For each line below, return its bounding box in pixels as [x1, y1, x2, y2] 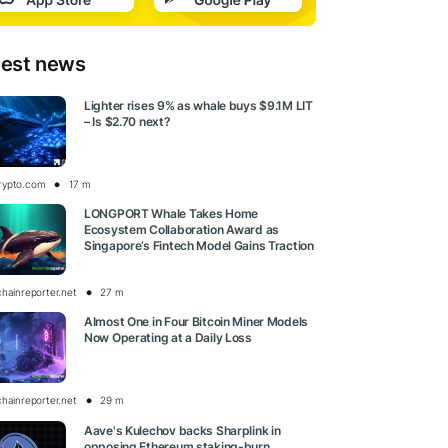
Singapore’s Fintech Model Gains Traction [84, 238, 314, 254]
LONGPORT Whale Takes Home [84, 206, 259, 222]
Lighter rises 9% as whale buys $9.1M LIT [84, 98, 313, 114]
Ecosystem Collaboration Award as [84, 222, 280, 238]
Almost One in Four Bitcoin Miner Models [84, 314, 309, 330]
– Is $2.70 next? [84, 114, 171, 130]
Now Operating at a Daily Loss [84, 330, 252, 346]
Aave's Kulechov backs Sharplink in [84, 422, 281, 438]
